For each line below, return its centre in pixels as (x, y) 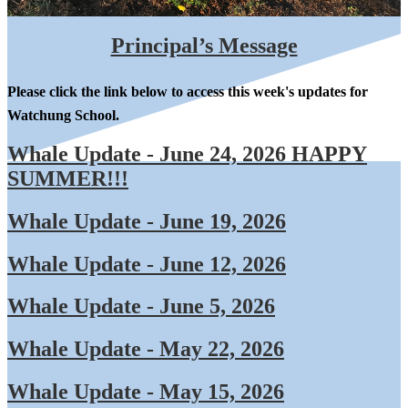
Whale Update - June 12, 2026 (147, 264)
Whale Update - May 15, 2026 (146, 392)
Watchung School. (65, 115)
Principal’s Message (204, 46)
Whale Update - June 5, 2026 (141, 306)
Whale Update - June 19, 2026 (147, 221)
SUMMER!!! (68, 178)
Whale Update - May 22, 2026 (146, 349)
